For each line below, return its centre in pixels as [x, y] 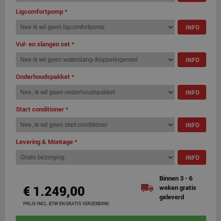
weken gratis [178, 187]
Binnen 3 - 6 [176, 178]
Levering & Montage [44, 141]
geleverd [171, 197]
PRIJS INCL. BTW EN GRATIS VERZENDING [66, 203]
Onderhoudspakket [43, 76]
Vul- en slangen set [43, 44]
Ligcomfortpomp [39, 11]
